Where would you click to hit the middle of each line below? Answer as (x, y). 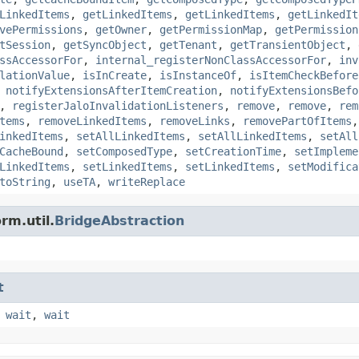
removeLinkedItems (92, 121)
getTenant (188, 44)
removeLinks (195, 121)
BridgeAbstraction (119, 220)
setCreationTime (233, 151)
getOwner (121, 29)
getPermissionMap (211, 29)
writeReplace (147, 182)
